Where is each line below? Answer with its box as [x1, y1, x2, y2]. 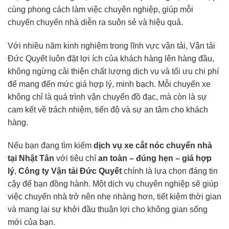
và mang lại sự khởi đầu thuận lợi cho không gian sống [8, 205, 208, 214]
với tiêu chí [54, 154, 98, 163]
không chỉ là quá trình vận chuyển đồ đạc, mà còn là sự [8, 92, 207, 101]
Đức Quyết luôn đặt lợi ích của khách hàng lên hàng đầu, [8, 54, 214, 63]
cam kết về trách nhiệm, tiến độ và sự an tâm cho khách [8, 105, 208, 114]
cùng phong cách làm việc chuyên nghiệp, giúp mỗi [8, 5, 193, 14]
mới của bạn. [8, 218, 55, 227]
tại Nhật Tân [8, 154, 54, 163]
